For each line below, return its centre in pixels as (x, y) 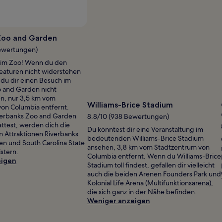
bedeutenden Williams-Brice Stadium (145, 138)
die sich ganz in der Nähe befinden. (142, 192)
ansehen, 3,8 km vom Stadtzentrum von (148, 147)
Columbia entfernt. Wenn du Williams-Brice (154, 156)
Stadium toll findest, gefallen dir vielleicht (151, 165)
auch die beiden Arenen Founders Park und (154, 174)
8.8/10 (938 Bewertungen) (128, 116)
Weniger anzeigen (119, 200)
